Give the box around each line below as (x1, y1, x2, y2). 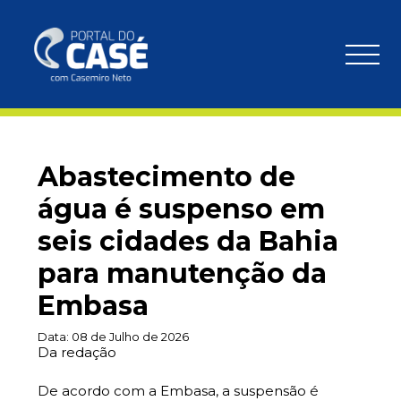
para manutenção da (38, 257, 327, 290)
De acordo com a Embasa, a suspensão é (38, 382, 319, 399)
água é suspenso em (38, 192, 325, 226)
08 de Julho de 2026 (72, 329, 189, 344)
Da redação (38, 344, 116, 361)
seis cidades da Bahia (38, 225, 338, 258)
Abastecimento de (38, 160, 295, 193)
